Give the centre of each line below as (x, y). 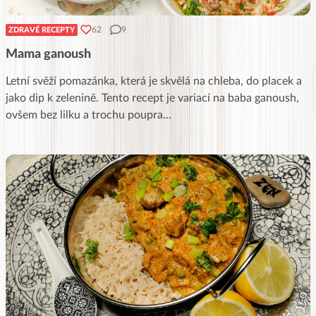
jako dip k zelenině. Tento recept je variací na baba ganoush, (152, 98)
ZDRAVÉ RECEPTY (42, 30)
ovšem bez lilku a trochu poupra (84, 115)
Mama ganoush (48, 54)
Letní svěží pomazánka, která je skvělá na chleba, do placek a (154, 81)
